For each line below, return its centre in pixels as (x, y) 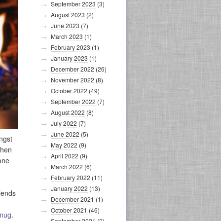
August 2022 (68, 112)
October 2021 (69, 210)
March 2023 (67, 36)
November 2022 (73, 80)
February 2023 (71, 47)
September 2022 (73, 101)
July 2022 (64, 123)
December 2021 (73, 199)
